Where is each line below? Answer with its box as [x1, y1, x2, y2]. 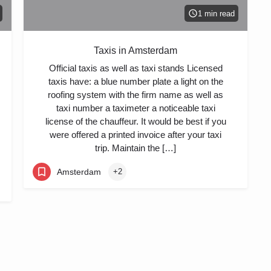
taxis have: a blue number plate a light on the [48, 76, 223, 87]
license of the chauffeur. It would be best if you [45, 116, 226, 126]
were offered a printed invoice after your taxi [50, 129, 221, 140]
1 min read [198, 8, 235, 18]
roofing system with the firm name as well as [48, 90, 223, 100]
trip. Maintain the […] [95, 143, 176, 153]
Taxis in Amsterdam [94, 45, 177, 56]
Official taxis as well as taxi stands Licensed [48, 63, 223, 73]
